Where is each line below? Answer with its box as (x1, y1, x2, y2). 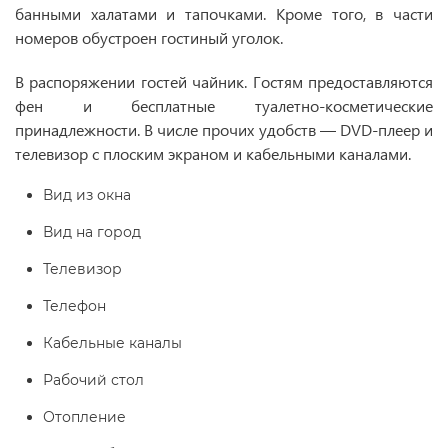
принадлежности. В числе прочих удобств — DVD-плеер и (15, 119, 433, 140)
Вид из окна (43, 186, 171, 204)
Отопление (43, 408, 178, 426)
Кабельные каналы (43, 334, 226, 352)
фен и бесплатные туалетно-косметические (15, 95, 433, 116)
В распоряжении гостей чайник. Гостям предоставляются (15, 71, 433, 92)
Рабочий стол (43, 371, 188, 389)
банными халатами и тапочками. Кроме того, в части (15, 3, 433, 24)
